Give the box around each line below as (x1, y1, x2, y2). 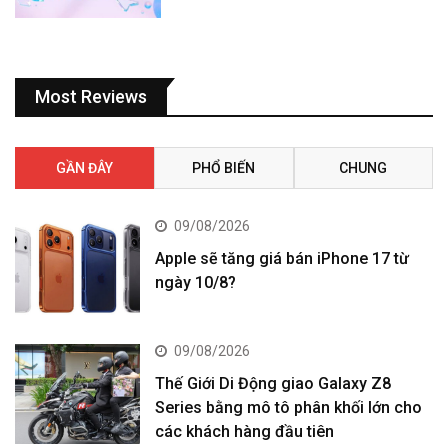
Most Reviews (35, 85, 147, 107)
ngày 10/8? (155, 272, 237, 292)
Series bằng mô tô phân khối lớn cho (155, 397, 423, 417)
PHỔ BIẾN (192, 159, 256, 176)
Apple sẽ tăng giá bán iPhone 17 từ (155, 248, 410, 268)
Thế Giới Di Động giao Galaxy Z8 (155, 373, 392, 393)
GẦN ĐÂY (56, 159, 114, 176)
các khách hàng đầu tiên (155, 421, 335, 441)
